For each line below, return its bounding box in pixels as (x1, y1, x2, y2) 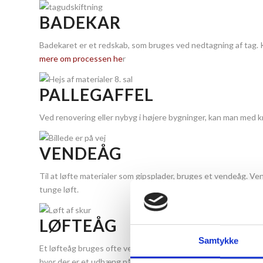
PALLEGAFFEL (39, 85, 154, 105)
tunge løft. (39, 184, 80, 194)
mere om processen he (39, 53, 123, 64)
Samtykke (198, 235, 239, 246)
